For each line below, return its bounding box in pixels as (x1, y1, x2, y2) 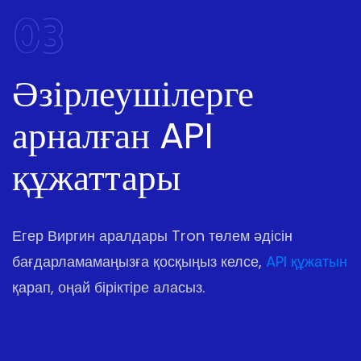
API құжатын (266, 251, 347, 272)
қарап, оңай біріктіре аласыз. (12, 277, 205, 298)
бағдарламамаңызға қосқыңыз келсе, (12, 251, 266, 272)
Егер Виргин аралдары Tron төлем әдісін (12, 226, 293, 247)
